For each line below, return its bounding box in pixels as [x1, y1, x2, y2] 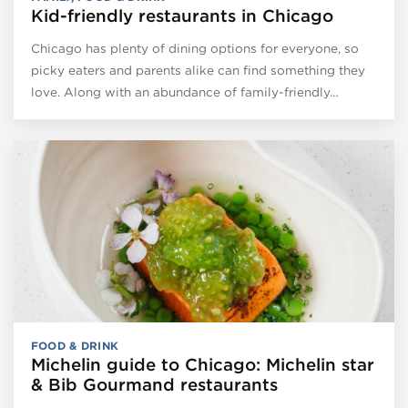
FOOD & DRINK [30, 338, 119, 352]
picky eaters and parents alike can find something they [30, 62, 365, 77]
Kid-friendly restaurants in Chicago [30, 5, 333, 27]
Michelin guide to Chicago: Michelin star [30, 354, 374, 376]
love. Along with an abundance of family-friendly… [30, 84, 339, 99]
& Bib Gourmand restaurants [30, 374, 278, 396]
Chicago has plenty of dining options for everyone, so [30, 40, 359, 56]
